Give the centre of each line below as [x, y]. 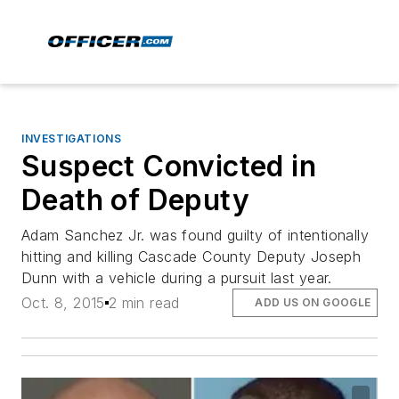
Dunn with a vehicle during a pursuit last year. [177, 278]
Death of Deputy [135, 200]
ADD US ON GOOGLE [313, 303]
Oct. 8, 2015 [63, 303]
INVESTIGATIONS [72, 138]
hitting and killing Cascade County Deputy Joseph [191, 256]
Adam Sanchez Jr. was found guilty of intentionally [195, 235]
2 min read [144, 303]
